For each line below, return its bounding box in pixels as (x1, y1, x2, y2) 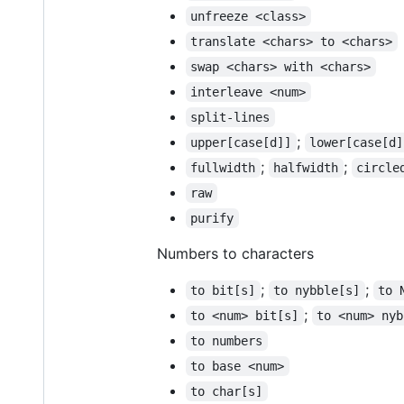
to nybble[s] (273, 282, 361, 298)
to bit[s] (190, 282, 256, 298)
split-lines (190, 109, 271, 124)
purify (190, 210, 234, 225)
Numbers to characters (157, 243, 314, 262)
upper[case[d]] (190, 134, 292, 150)
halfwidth (273, 160, 339, 175)
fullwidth (190, 160, 256, 175)
